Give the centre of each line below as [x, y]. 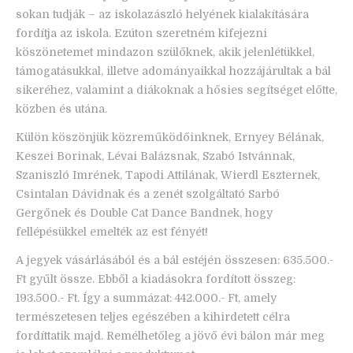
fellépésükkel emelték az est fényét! [112, 231]
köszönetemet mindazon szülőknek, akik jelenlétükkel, [165, 52]
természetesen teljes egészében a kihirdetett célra [153, 317]
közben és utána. [61, 108]
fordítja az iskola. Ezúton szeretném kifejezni [141, 33]
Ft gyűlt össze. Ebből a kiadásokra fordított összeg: [156, 279]
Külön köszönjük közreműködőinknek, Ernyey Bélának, [170, 137]
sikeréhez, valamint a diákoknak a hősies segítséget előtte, [176, 89]
